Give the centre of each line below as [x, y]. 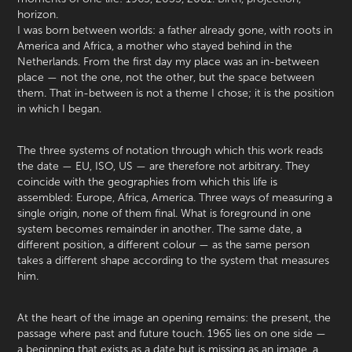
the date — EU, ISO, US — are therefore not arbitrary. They [164, 167]
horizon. [38, 15]
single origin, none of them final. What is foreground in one [165, 214]
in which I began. [60, 109]
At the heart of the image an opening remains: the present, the [174, 318]
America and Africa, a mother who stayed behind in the [155, 46]
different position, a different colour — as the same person [164, 245]
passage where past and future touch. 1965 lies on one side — [172, 334]
